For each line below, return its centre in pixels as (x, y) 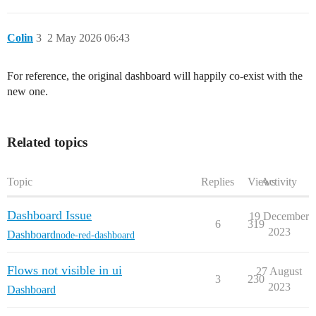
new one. (28, 92)
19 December (279, 217)
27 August (279, 272)
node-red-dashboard (95, 235)
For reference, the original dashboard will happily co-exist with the (155, 76)
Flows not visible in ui (65, 271)
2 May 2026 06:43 (89, 38)
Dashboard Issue (49, 215)
